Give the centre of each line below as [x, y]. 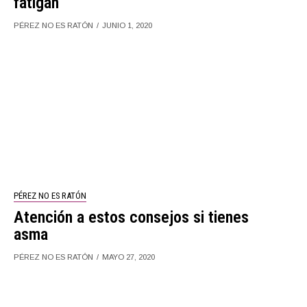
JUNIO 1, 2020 [127, 25]
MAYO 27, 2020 [129, 257]
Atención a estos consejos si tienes [132, 217]
